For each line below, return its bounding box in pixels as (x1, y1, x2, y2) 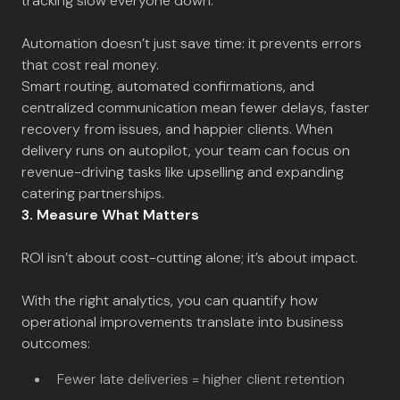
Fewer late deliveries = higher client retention (57, 370, 345, 388)
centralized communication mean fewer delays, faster (21, 98, 370, 117)
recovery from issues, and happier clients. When (21, 120, 333, 138)
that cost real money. (21, 55, 159, 74)
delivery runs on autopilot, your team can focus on (21, 141, 350, 160)
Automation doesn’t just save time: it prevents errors (21, 34, 362, 53)
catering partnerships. (21, 184, 164, 203)
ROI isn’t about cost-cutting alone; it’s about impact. (21, 248, 358, 267)
